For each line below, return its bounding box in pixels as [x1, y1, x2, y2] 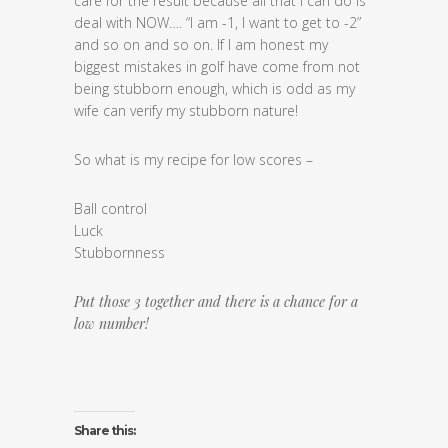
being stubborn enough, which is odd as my [74, 79, 355, 98]
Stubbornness [74, 243, 165, 262]
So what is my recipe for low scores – [74, 150, 317, 169]
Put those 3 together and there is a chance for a [74, 292, 358, 311]
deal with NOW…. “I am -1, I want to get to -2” [74, 13, 361, 32]
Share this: [74, 423, 135, 438]
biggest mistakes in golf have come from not [74, 57, 360, 76]
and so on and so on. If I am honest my [74, 35, 328, 54]
